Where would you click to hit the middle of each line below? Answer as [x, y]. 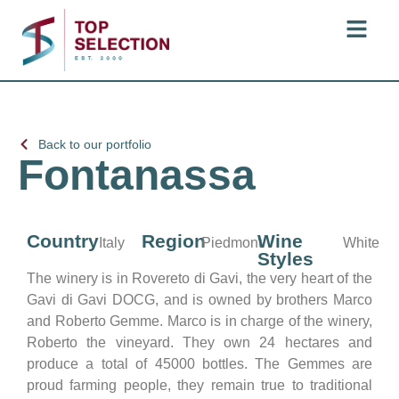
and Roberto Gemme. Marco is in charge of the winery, [199, 321]
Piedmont [231, 242]
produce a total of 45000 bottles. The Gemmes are [199, 363]
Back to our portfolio [94, 144]
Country [63, 240]
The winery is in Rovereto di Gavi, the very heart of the [199, 278]
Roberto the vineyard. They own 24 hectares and [199, 342]
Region [174, 240]
